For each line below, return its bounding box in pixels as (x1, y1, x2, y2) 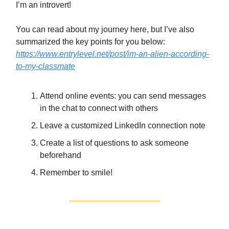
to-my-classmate (16, 62, 75, 71)
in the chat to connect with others (40, 104, 158, 113)
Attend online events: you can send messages (40, 91, 206, 101)
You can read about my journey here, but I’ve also (16, 25, 194, 34)
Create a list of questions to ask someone (40, 139, 189, 148)
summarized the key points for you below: (16, 37, 165, 47)
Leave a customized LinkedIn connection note (40, 121, 205, 130)
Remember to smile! (40, 168, 112, 177)
